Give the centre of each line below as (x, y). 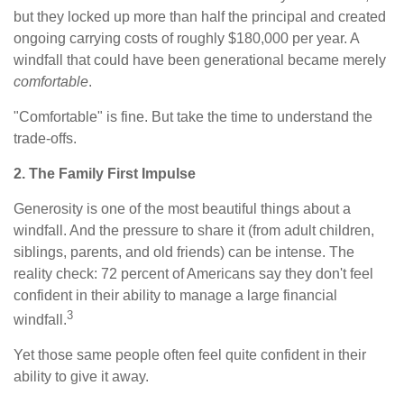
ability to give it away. (81, 376)
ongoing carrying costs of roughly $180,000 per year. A (186, 38)
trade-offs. (45, 138)
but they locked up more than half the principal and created (200, 16)
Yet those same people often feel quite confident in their (190, 354)
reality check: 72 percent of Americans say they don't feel (193, 273)
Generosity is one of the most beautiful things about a (182, 208)
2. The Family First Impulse (105, 173)
